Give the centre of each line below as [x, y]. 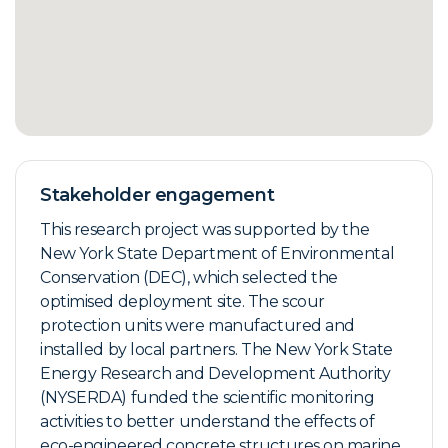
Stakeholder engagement [157, 194]
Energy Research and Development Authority [215, 373]
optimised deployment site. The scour [182, 301]
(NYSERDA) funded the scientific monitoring [207, 397]
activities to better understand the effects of [207, 421]
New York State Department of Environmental [217, 253]
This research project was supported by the [205, 229]
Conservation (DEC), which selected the [189, 277]
